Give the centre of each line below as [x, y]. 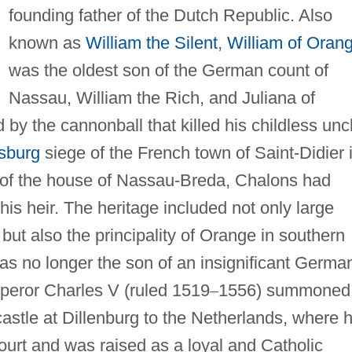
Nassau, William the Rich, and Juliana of [161, 97]
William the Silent [151, 42]
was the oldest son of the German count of [168, 70]
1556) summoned [284, 290]
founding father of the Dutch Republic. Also [170, 15]
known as [47, 42]
